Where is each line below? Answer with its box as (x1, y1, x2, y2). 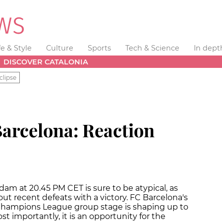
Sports (87, 44, 111, 53)
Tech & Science (125, 44, 179, 53)
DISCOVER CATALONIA (3, 57, 89, 66)
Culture (46, 44, 74, 53)
